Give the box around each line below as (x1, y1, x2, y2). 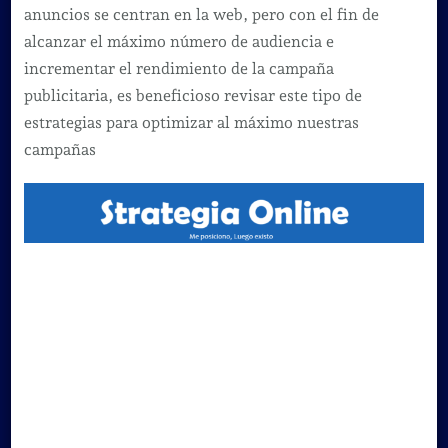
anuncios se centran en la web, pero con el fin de (23, 4, 379, 24)
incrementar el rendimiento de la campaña (23, 58, 334, 78)
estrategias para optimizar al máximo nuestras (23, 112, 359, 132)
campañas (23, 139, 96, 159)
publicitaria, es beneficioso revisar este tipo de (23, 85, 362, 105)
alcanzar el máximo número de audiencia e (23, 31, 334, 51)
